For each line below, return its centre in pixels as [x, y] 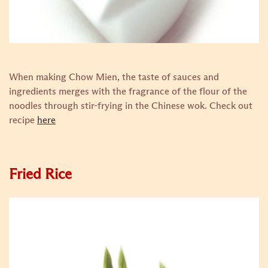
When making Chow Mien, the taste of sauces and [114, 77]
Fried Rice [40, 175]
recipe [23, 120]
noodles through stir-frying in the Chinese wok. [109, 106]
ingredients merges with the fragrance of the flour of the [128, 92]
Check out [231, 106]
